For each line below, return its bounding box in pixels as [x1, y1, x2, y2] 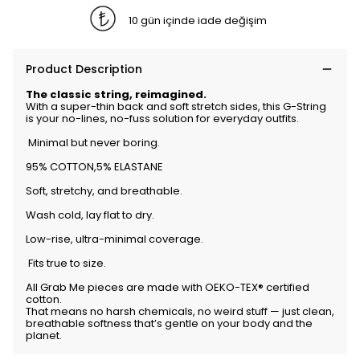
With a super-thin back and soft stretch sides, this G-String [26, 99, 326, 114]
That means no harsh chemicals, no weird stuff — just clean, [26, 304, 334, 319]
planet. [26, 328, 62, 343]
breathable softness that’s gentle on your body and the [26, 316, 313, 331]
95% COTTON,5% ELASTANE [26, 159, 163, 174]
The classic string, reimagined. [26, 87, 207, 102]
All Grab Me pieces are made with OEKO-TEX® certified [26, 280, 309, 295]
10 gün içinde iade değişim [128, 13, 267, 28]
